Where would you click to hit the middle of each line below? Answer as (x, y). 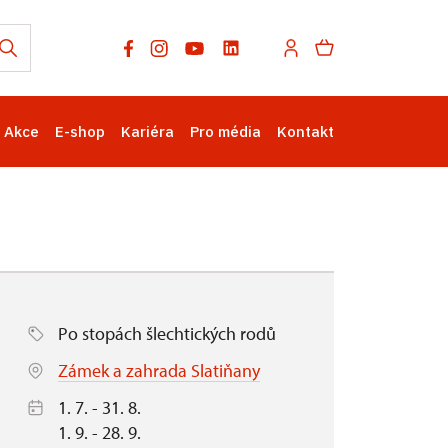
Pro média (225, 131)
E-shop (80, 131)
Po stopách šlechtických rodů (167, 333)
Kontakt (305, 131)
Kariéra (147, 131)
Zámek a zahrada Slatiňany (159, 370)
